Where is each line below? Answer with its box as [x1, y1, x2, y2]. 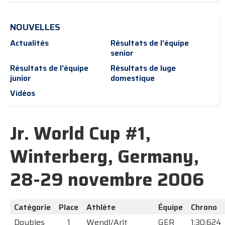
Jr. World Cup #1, [10, 119, 151, 148]
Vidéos [10, 87, 35, 100]
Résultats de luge [110, 62, 176, 75]
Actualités [10, 37, 49, 50]
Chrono [191, 201, 217, 214]
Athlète [86, 201, 116, 214]
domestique [110, 72, 155, 85]
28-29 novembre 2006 [10, 165, 204, 194]
